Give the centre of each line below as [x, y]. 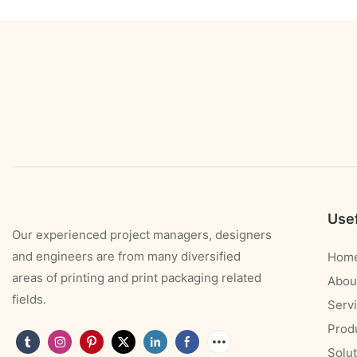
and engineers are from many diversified [126, 256]
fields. [29, 299]
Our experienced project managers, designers [142, 234]
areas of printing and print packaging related [137, 277]
